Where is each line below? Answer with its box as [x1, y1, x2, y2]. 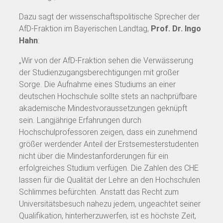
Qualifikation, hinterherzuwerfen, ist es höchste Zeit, [19, 211, 196, 221]
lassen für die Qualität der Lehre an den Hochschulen [19, 175, 200, 185]
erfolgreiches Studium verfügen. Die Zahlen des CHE [19, 163, 199, 173]
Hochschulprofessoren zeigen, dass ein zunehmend [19, 127, 197, 137]
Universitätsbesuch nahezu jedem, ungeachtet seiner [19, 199, 201, 209]
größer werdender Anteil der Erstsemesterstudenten [19, 139, 199, 149]
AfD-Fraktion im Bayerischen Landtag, [19, 23, 151, 33]
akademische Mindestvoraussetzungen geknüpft [19, 103, 187, 113]
